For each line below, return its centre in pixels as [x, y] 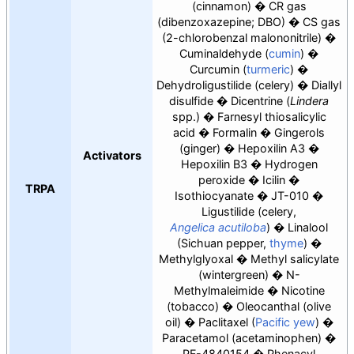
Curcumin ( [218, 70]
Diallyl [326, 85]
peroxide [222, 180]
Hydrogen [291, 164]
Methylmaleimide [218, 291]
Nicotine [303, 291]
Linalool [308, 228]
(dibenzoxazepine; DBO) [221, 22]
